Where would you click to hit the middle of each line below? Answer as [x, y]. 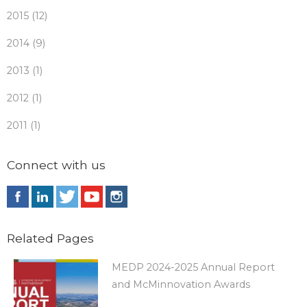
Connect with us [56, 164]
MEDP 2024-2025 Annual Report [193, 267]
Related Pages [50, 238]
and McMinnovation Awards [181, 284]
